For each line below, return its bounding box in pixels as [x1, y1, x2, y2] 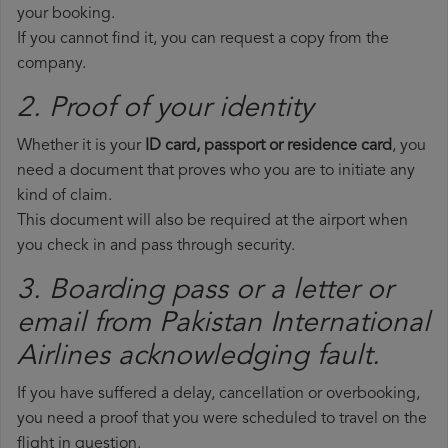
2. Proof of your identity [17, 95, 313, 124]
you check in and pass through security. [17, 238, 295, 255]
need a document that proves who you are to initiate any [17, 163, 415, 180]
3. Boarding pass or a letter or [17, 277, 393, 306]
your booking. [17, 6, 115, 23]
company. [17, 56, 86, 73]
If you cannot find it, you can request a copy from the [17, 31, 389, 48]
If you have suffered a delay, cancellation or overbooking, [17, 386, 420, 403]
